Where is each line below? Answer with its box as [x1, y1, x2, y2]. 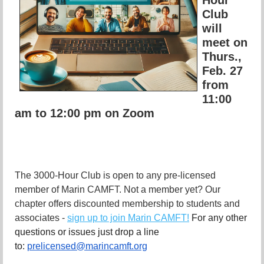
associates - [15, 213, 67, 223]
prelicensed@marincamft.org [27, 241, 147, 252]
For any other [192, 213, 247, 223]
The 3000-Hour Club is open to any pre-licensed [15, 170, 216, 181]
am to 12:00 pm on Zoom [15, 106, 154, 120]
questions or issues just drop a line [15, 227, 159, 237]
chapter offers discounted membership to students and [15, 199, 240, 209]
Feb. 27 [202, 64, 243, 77]
